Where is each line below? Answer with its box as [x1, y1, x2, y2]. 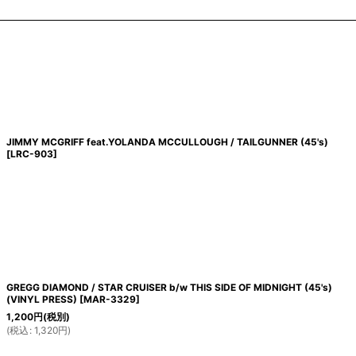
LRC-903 [10, 148, 53, 160]
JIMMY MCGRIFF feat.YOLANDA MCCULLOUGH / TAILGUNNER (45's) [6, 136, 328, 148]
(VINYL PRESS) [6, 293, 77, 305]
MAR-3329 [83, 293, 136, 305]
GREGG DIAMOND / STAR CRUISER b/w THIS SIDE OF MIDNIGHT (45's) [6, 281, 332, 293]
